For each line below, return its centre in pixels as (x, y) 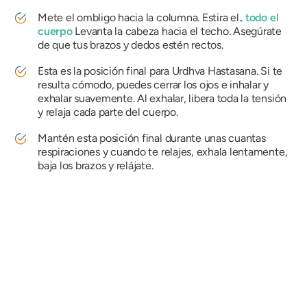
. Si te (269, 71)
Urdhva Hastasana (214, 71)
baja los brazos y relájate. (96, 166)
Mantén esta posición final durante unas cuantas (152, 138)
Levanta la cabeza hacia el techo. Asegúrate (177, 32)
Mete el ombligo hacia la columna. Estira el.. (142, 18)
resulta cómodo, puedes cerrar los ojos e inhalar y (153, 85)
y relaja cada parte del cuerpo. (108, 112)
